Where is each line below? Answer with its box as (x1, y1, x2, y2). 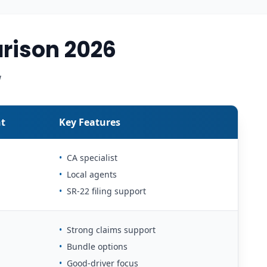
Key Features (59, 115, 120, 129)
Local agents (67, 168, 117, 180)
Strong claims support (67, 223, 156, 235)
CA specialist (67, 151, 117, 163)
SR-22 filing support (67, 185, 146, 197)
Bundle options (67, 240, 128, 252)
